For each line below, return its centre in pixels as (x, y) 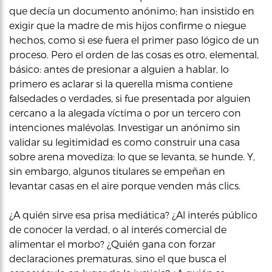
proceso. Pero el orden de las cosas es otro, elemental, (134, 54)
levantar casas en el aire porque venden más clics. (125, 185)
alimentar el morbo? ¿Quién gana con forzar (112, 244)
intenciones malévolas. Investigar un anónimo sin (125, 127)
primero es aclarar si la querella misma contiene (121, 83)
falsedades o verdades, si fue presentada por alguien (130, 98)
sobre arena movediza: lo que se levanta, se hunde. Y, (132, 156)
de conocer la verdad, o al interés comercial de (118, 229)
